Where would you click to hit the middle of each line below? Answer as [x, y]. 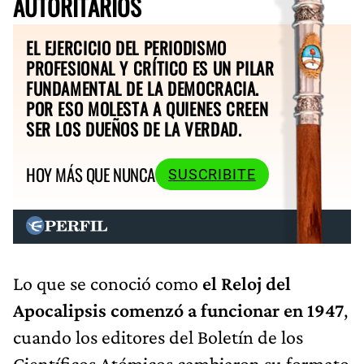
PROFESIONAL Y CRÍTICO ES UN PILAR [150, 67]
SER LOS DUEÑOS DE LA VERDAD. [134, 128]
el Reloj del [247, 283]
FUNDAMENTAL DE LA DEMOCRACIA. [143, 88]
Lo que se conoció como [108, 283]
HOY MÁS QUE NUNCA [91, 175]
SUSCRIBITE [212, 174]
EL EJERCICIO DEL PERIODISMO [126, 47]
